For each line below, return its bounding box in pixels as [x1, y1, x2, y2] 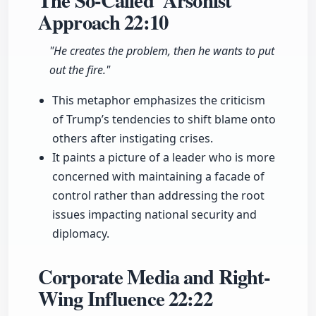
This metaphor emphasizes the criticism [52, 92, 265, 109]
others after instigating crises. [52, 130, 213, 147]
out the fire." [49, 62, 110, 78]
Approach [38, 7, 125, 37]
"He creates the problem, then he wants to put [49, 43, 274, 59]
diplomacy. [52, 226, 109, 242]
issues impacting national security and [52, 207, 257, 223]
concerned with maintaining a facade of [52, 169, 265, 185]
